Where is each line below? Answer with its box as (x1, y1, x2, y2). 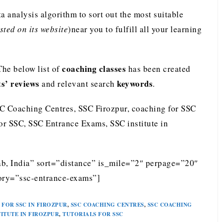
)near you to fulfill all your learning (68, 23, 202, 35)
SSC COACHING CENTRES (70, 201, 144, 209)
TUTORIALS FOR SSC (62, 210, 123, 218)
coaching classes (62, 62, 126, 75)
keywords (117, 77, 153, 90)
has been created (126, 63, 191, 74)
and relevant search (39, 78, 117, 89)
